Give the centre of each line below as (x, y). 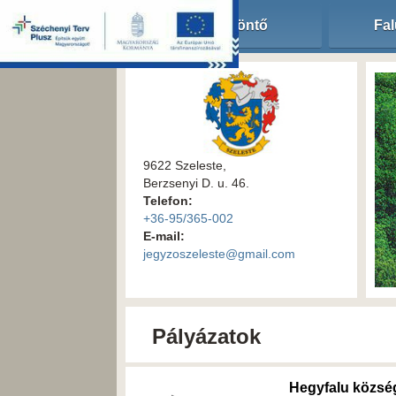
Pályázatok (206, 336)
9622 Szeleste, (185, 165)
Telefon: (168, 200)
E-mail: (164, 236)
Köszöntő (235, 25)
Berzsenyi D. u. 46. (196, 183)
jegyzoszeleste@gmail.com (219, 253)
